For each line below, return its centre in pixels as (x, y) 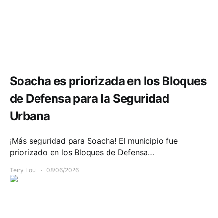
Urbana (30, 116)
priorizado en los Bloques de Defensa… (82, 153)
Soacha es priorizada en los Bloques (108, 81)
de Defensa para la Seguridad (90, 99)
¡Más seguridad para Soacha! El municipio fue (94, 141)
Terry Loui (23, 170)
